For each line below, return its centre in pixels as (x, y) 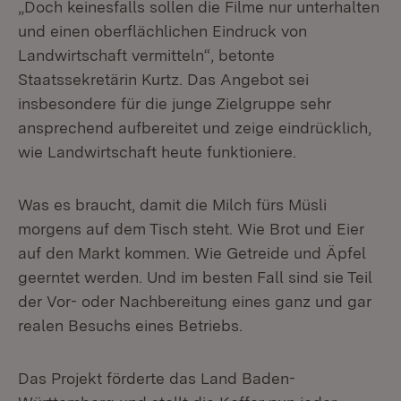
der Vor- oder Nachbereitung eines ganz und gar (195, 301)
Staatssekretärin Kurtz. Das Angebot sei (163, 79)
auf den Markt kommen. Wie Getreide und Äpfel (192, 253)
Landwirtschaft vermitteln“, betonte (146, 55)
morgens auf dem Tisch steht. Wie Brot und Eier (191, 229)
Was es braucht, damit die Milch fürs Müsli (172, 205)
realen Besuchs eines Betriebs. (130, 325)
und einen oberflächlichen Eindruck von (162, 31)
